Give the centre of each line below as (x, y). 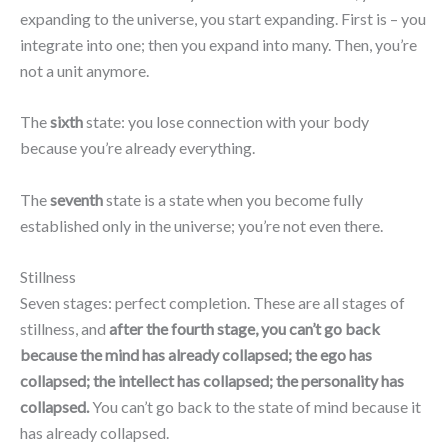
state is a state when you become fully (233, 199)
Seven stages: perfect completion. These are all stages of (212, 303)
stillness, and (64, 329)
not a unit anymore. (84, 70)
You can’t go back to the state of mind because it (255, 407)
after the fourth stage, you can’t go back (244, 329)
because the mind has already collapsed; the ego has (196, 355)
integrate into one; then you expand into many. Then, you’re (218, 44)
